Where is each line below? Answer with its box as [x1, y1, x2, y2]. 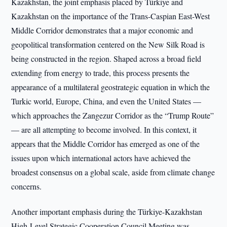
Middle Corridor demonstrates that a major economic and [11, 25, 194, 35]
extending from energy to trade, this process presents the [11, 67, 190, 78]
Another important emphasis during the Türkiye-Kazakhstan [11, 206, 203, 217]
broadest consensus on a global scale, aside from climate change [11, 167, 215, 177]
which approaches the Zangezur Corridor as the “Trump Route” [11, 110, 214, 121]
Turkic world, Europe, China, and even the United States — [11, 96, 202, 106]
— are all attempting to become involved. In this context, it [11, 124, 197, 135]
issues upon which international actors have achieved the [11, 153, 191, 163]
